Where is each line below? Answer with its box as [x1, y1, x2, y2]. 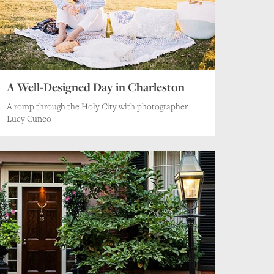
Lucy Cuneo [6, 112, 51, 124]
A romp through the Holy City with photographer [6, 100, 188, 112]
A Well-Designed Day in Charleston [6, 78, 185, 95]
